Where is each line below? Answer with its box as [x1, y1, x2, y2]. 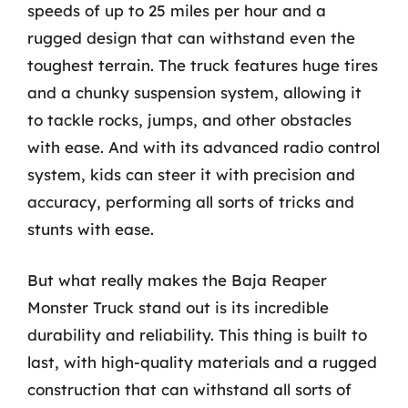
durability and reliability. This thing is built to [27, 324, 367, 344]
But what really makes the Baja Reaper [27, 270, 327, 290]
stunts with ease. [27, 219, 154, 239]
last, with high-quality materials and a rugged [27, 352, 377, 372]
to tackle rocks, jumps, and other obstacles [27, 110, 352, 129]
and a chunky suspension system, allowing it [27, 83, 362, 102]
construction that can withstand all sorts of [27, 379, 352, 399]
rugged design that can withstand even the [27, 28, 355, 47]
